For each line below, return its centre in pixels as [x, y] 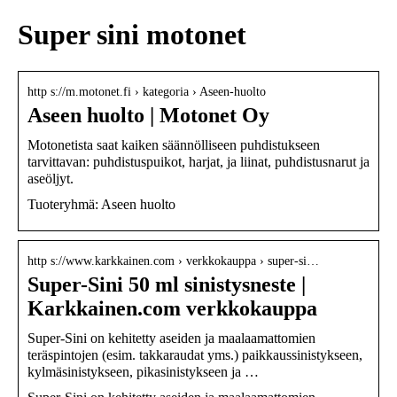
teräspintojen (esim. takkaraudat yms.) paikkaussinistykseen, [195, 354]
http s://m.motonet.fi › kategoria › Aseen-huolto [147, 91]
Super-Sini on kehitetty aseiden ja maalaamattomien [171, 338]
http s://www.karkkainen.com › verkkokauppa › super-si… [173, 261]
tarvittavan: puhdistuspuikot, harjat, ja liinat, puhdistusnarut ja [198, 161]
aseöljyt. [51, 178]
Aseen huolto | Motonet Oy [148, 115]
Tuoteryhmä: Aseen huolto [101, 204]
